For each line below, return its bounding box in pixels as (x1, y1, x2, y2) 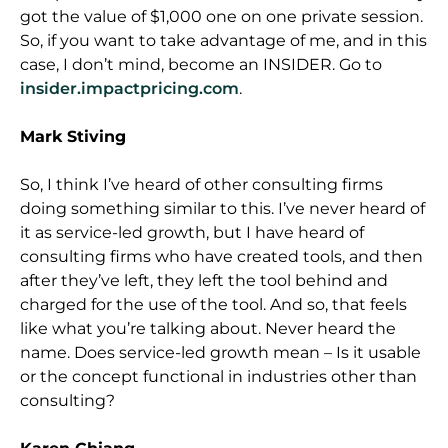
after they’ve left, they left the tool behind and (20, 270, 388, 290)
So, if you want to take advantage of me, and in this (20, 30, 427, 50)
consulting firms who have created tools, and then (20, 246, 423, 266)
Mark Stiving (20, 126, 126, 146)
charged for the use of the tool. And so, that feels (20, 294, 407, 314)
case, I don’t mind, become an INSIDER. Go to (20, 54, 382, 74)
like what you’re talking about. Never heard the (20, 318, 396, 338)
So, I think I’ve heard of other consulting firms (20, 174, 383, 194)
